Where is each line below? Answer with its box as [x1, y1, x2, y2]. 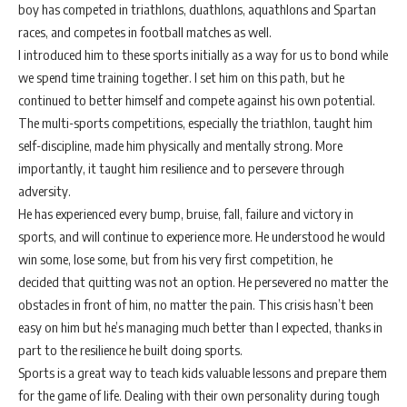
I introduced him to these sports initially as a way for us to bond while [18, 46, 388, 63]
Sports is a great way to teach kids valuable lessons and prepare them [18, 364, 387, 381]
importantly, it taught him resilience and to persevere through [18, 160, 344, 176]
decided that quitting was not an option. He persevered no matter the [18, 273, 388, 290]
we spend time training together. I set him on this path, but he [18, 69, 344, 85]
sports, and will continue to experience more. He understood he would [18, 228, 385, 244]
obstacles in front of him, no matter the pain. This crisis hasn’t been [18, 296, 373, 313]
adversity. [18, 183, 74, 199]
